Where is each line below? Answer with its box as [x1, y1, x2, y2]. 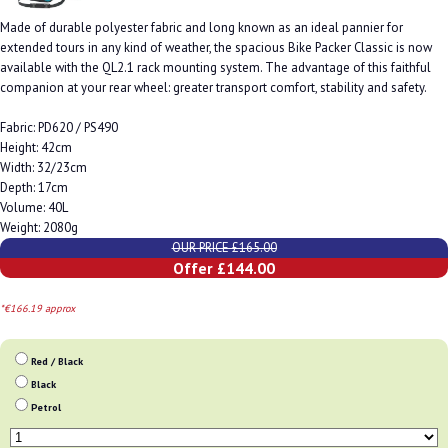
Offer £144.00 [173, 258, 275, 279]
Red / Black [31, 355, 83, 369]
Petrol [31, 401, 61, 415]
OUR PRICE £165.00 [171, 239, 277, 257]
